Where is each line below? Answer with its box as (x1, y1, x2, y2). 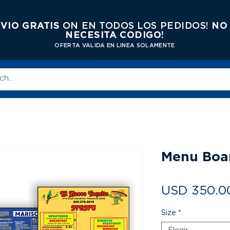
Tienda (2, 111, 32, 120)
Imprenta (47, 111, 88, 120)
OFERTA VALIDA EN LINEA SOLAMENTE (54, 43, 175, 48)
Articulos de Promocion (103, 111, 208, 120)
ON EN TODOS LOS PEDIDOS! (62, 22, 212, 31)
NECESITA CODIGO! (65, 31, 164, 40)
